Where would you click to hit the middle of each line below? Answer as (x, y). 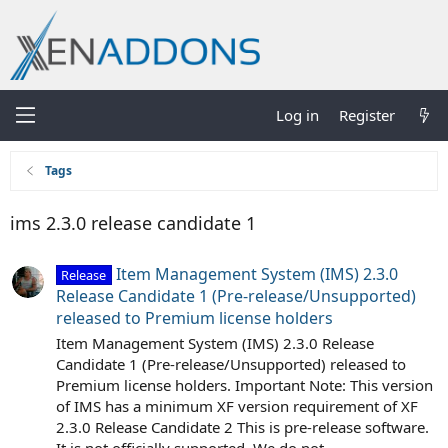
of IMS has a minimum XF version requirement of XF (237, 406)
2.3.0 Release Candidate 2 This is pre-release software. (242, 427)
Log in (297, 114)
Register (366, 114)
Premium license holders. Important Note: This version (244, 385)
